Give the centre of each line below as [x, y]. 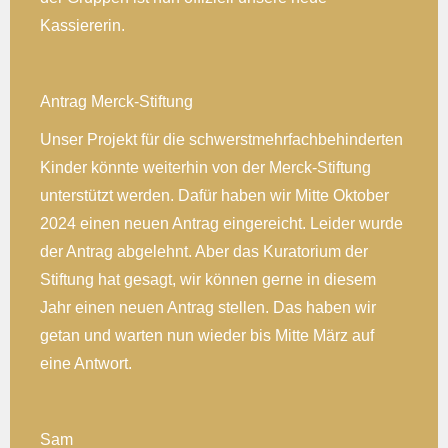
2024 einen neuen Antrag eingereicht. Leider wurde [221, 223]
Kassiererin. [82, 25]
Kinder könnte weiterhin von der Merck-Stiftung [205, 167]
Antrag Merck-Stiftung [116, 101]
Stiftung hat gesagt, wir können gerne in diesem [208, 279]
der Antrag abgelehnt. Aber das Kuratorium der [204, 251]
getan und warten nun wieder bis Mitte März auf [207, 335]
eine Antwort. [86, 363]
